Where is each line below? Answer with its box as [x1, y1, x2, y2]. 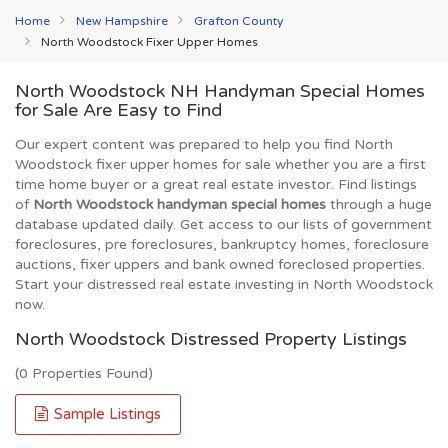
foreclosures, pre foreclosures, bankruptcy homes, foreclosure [15, 236, 429, 253]
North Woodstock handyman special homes [33, 196, 326, 213]
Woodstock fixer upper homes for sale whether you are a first [15, 156, 426, 173]
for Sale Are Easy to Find [15, 99, 222, 121]
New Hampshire [76, 14, 168, 28]
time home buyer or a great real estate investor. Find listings [15, 176, 417, 193]
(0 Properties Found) [15, 365, 153, 382]
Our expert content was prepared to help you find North [15, 136, 393, 153]
